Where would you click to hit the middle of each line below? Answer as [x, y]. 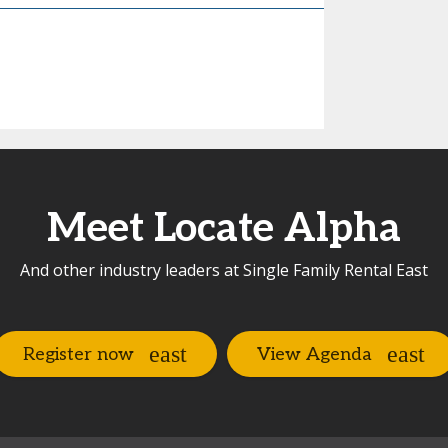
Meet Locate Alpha [224, 229]
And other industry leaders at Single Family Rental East [224, 270]
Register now [78, 354]
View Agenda [314, 354]
